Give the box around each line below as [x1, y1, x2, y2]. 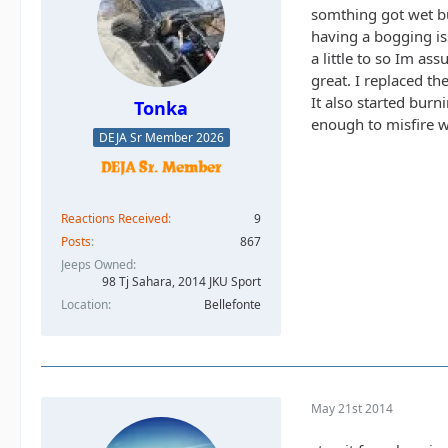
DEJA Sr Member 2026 [98, 129, 224, 147]
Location [61, 296, 108, 314]
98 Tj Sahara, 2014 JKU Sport [102, 273, 261, 291]
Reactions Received [61, 210, 168, 228]
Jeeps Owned [61, 256, 133, 274]
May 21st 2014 [311, 399, 393, 417]
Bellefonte [204, 296, 261, 314]
